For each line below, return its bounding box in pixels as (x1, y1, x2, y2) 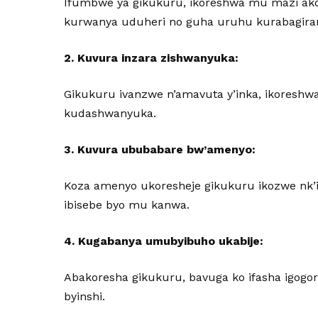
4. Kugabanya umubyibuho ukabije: (64, 234, 264, 248)
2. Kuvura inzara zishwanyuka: (64, 51, 239, 65)
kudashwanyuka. (64, 106, 157, 120)
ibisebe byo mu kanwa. (64, 198, 190, 212)
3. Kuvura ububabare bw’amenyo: (64, 143, 256, 156)
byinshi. (64, 290, 106, 303)
